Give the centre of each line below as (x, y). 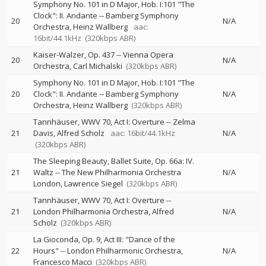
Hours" (46, 251)
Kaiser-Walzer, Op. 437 (74, 55)
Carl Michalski (98, 66)
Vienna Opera (148, 55)
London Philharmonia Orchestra (91, 211)
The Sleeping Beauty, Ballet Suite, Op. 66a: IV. (114, 161)
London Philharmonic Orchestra (124, 251)
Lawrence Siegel (94, 183)
